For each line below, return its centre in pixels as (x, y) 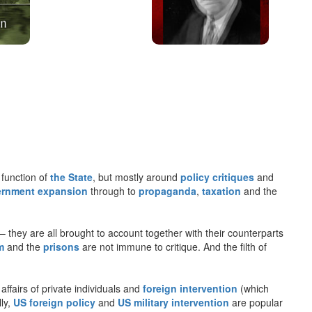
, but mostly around (136, 177)
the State (71, 177)
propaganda (167, 190)
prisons (61, 246)
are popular (256, 302)
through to (113, 190)
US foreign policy (54, 302)
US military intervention (173, 302)
